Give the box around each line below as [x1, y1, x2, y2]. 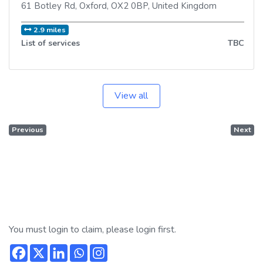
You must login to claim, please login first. [9, 222, 176, 236]
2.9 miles [33, 25, 66, 35]
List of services [21, 38, 80, 49]
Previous [12, 124, 44, 135]
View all [114, 89, 149, 103]
